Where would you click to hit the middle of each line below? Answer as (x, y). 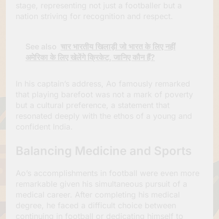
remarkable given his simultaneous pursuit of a (101, 184)
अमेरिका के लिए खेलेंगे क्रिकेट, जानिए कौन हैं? (90, 57)
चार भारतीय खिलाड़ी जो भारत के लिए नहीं (118, 46)
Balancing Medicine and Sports (104, 151)
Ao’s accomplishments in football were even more (108, 173)
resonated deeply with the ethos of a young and (104, 116)
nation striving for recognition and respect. (94, 16)
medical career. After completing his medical (98, 194)
